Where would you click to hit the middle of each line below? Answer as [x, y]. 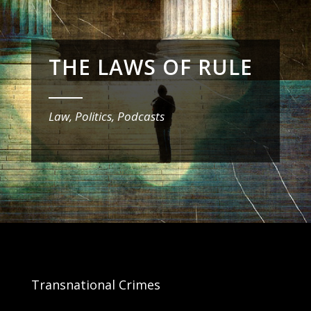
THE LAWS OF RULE [150, 67]
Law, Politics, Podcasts [106, 116]
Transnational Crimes [95, 284]
